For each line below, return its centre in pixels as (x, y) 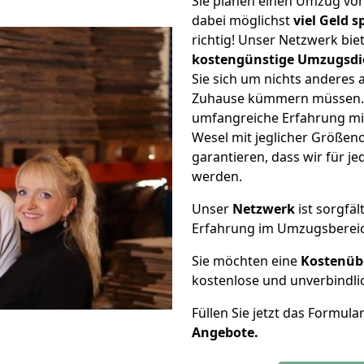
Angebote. (225, 332)
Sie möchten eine (246, 261)
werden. (217, 176)
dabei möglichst (243, 20)
